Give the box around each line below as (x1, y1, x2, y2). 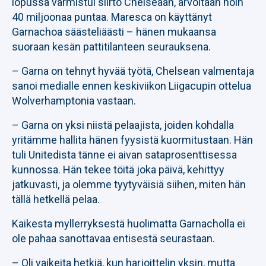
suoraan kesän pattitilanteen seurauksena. (12, 40, 211, 53)
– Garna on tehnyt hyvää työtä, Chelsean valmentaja (12, 65, 254, 77)
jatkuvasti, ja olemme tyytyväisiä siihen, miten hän (12, 178, 246, 191)
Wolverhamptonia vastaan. (12, 94, 136, 107)
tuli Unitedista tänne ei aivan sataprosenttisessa (12, 148, 237, 161)
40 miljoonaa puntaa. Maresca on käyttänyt (12, 11, 212, 23)
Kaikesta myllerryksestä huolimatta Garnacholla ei (12, 217, 245, 230)
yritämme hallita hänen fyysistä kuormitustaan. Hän (12, 134, 253, 146)
